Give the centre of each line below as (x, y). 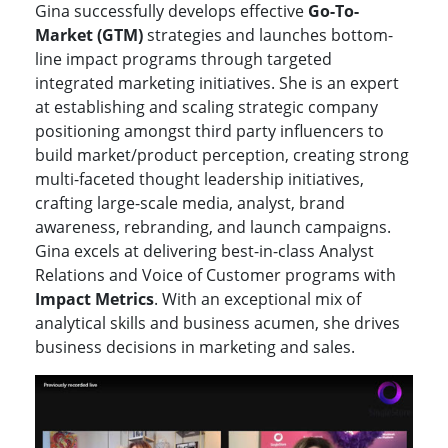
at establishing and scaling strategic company (206, 107)
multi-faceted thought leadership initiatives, (199, 179)
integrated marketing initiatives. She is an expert (217, 83)
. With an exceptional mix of (257, 299)
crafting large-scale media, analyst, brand (190, 203)
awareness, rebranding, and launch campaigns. (213, 227)
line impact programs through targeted (183, 59)
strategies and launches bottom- (268, 35)
